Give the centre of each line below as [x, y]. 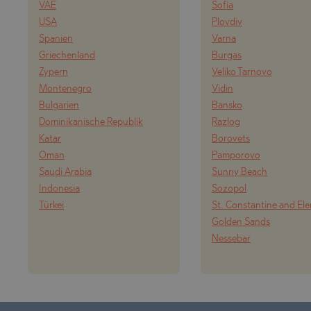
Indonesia [59, 189]
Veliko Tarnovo [242, 73]
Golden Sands [241, 222]
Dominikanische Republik [91, 123]
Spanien [56, 39]
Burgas [227, 56]
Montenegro [65, 89]
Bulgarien [59, 106]
